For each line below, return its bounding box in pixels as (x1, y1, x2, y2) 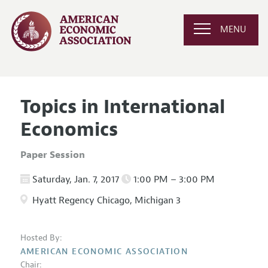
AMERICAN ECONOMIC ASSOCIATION (20, 246, 188, 257)
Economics (20, 117, 118, 142)
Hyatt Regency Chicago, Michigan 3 (29, 194, 181, 207)
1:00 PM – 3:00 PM (130, 173, 215, 185)
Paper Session (20, 148, 85, 161)
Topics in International (20, 94, 225, 119)
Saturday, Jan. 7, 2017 (29, 173, 119, 185)
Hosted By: (20, 233, 62, 243)
